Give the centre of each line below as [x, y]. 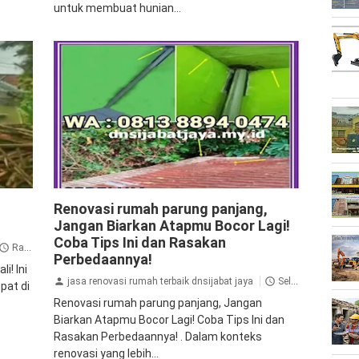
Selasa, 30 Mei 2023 [284, 281]
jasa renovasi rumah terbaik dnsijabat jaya [160, 281]
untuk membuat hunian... [117, 8]
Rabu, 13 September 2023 [18, 247]
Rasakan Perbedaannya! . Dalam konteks [157, 337]
